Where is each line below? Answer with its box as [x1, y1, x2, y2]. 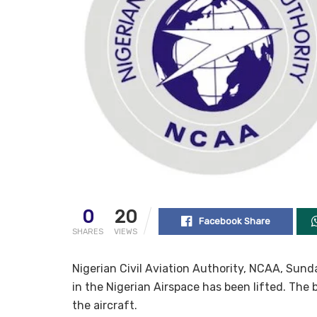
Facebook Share [198, 215, 270, 226]
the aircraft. [72, 298, 137, 312]
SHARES [72, 226, 103, 236]
